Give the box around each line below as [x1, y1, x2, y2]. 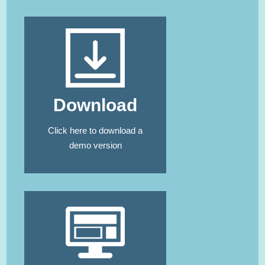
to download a [87, 125, 143, 136]
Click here [48, 125, 88, 136]
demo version [69, 140, 122, 151]
